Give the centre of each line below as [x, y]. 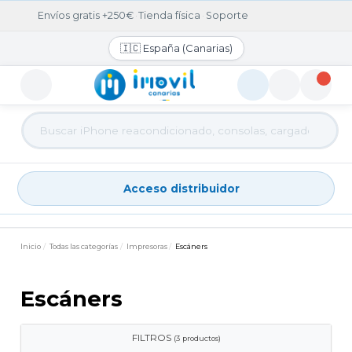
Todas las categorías [83, 247]
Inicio [31, 247]
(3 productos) [197, 339]
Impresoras [147, 247]
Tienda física [170, 15]
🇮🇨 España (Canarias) [176, 48]
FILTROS [152, 338]
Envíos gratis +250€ [84, 15]
